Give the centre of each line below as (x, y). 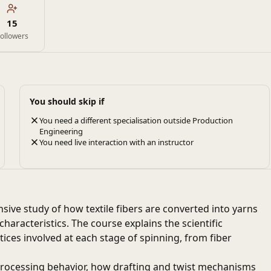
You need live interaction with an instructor (116, 142)
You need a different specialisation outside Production (136, 120)
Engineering (61, 131)
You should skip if (67, 101)
